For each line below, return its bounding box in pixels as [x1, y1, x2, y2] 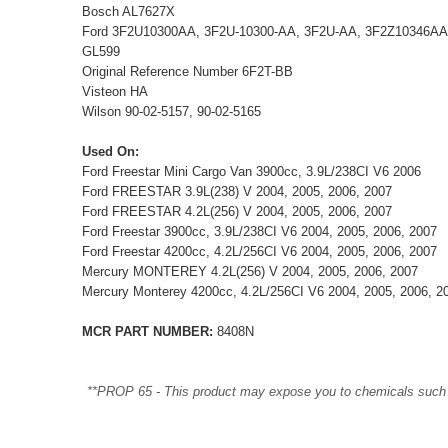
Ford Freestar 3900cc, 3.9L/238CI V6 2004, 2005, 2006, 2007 [82, 223, 437, 239]
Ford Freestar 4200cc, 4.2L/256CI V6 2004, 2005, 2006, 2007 [82, 243, 437, 259]
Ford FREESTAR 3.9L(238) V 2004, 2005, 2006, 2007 [82, 183, 392, 199]
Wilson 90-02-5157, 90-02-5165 [82, 103, 261, 119]
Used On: [82, 143, 139, 159]
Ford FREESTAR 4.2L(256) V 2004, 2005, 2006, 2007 [82, 203, 392, 219]
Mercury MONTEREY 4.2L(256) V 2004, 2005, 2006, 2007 [82, 263, 418, 279]
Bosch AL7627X [82, 3, 175, 19]
